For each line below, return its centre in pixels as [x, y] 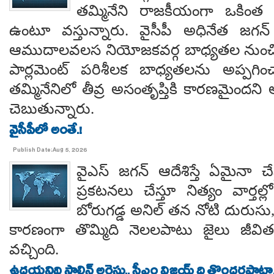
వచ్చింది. [34, 249]
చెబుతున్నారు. [52, 109]
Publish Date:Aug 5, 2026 [50, 151]
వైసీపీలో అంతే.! [46, 132]
